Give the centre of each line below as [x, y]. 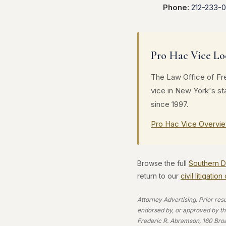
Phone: [176, 7]
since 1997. [170, 104]
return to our [159, 176]
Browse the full [163, 163]
